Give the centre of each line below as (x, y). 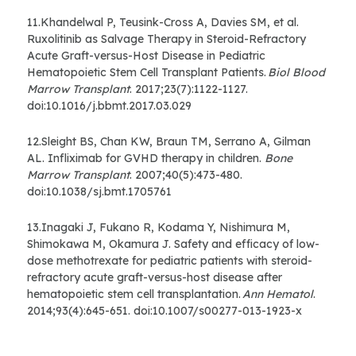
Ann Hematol (278, 294)
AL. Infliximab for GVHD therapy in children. (146, 159)
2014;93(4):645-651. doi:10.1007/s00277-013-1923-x (164, 311)
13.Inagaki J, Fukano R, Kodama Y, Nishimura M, (159, 228)
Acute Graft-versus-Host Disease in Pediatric (146, 56)
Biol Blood (296, 73)
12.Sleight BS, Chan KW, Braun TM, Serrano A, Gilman (169, 142)
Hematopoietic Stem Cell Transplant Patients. (147, 73)
